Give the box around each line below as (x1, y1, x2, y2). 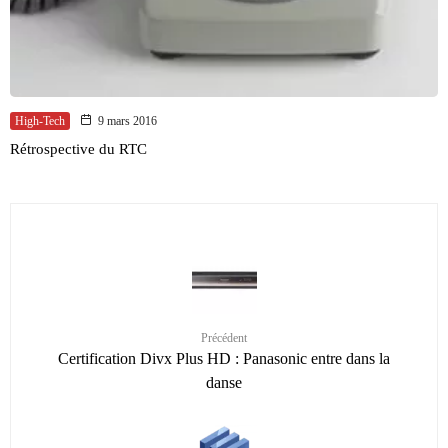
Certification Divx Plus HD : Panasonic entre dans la (58, 349, 390, 367)
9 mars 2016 (98, 113, 157, 128)
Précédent (201, 330, 247, 345)
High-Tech (15, 113, 65, 128)
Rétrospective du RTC (10, 140, 147, 157)
